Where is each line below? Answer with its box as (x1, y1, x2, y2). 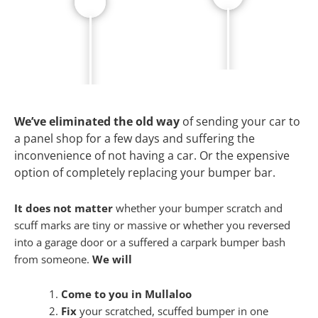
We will (92, 251, 132, 266)
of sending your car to (180, 114, 300, 130)
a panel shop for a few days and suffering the (14, 131, 255, 147)
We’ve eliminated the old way (14, 114, 180, 130)
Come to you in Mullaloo (60, 287, 192, 302)
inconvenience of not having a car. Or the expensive (14, 148, 290, 164)
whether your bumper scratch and (113, 200, 283, 215)
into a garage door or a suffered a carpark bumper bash (14, 234, 285, 249)
